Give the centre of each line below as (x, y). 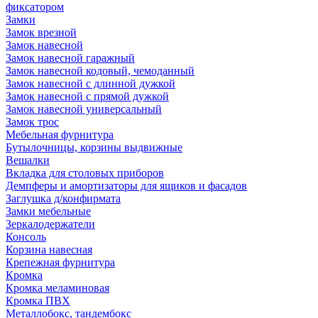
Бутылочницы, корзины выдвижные (94, 147)
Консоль (26, 237)
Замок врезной (41, 32)
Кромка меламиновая (57, 288)
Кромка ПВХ (38, 301)
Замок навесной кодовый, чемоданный (100, 71)
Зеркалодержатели (50, 224)
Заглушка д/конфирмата (63, 198)
